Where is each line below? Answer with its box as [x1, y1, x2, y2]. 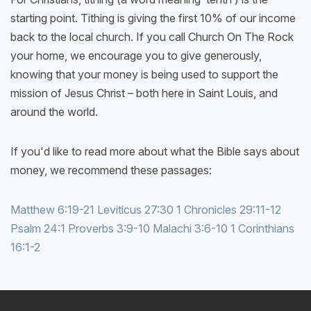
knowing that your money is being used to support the [10, 67, 278, 82]
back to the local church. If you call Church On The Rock [10, 30, 294, 44]
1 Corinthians [230, 221, 294, 236]
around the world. [10, 105, 98, 119]
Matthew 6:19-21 [10, 203, 94, 217]
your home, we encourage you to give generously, [10, 49, 262, 63]
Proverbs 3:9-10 [68, 221, 150, 236]
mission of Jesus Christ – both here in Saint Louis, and [10, 86, 278, 101]
